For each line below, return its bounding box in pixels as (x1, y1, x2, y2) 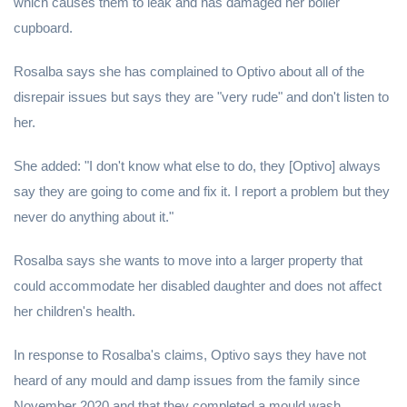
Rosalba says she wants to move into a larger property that (14, 253, 362, 269)
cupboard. (14, 20, 73, 36)
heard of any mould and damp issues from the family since (14, 372, 360, 389)
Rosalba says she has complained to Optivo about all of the (14, 64, 364, 80)
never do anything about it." (14, 209, 174, 225)
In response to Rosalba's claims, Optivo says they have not (14, 347, 366, 363)
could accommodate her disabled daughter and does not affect (14, 278, 382, 294)
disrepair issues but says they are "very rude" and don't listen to (14, 89, 389, 105)
